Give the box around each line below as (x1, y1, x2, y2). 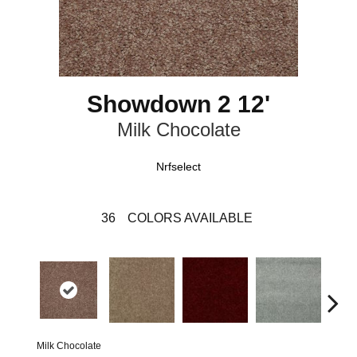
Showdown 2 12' (87, 91, 270, 117)
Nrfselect (156, 160, 201, 173)
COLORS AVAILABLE (127, 211, 253, 225)
